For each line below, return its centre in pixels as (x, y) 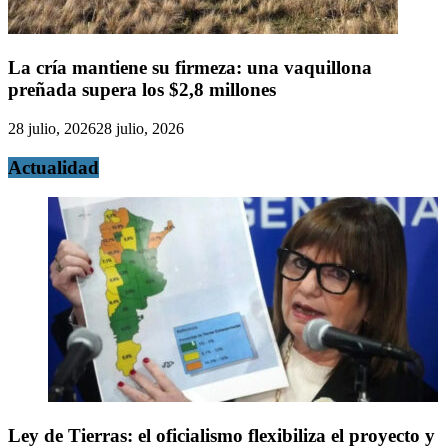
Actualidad (53, 167)
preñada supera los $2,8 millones (142, 90)
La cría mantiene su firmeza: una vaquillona (190, 68)
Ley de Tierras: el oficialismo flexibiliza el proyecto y (221, 435)
